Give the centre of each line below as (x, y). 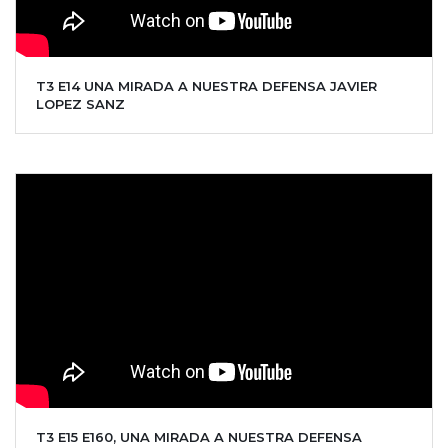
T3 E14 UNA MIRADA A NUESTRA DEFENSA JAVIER (206, 85)
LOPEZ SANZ (80, 103)
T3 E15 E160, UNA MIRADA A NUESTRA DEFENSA (199, 436)
